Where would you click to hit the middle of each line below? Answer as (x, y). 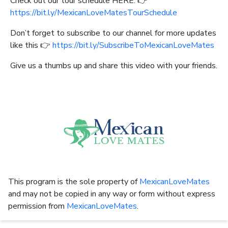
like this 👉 (30, 45)
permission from (37, 206)
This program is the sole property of (74, 182)
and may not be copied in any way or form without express (112, 194)
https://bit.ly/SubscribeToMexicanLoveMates (132, 45)
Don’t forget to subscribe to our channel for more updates (113, 33)
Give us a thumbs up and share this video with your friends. (114, 66)
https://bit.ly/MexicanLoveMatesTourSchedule (94, 13)
